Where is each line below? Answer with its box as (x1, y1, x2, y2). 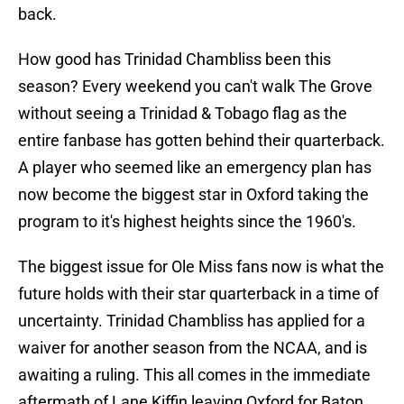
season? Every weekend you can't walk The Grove (18, 77, 372, 96)
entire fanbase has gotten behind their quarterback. (18, 131, 385, 151)
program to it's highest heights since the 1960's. (18, 212, 356, 232)
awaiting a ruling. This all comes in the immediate (18, 365, 371, 385)
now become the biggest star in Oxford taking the (18, 185, 369, 205)
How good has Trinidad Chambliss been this (18, 50, 331, 69)
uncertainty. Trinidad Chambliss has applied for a (18, 311, 365, 331)
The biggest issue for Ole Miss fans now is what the (18, 257, 384, 277)
